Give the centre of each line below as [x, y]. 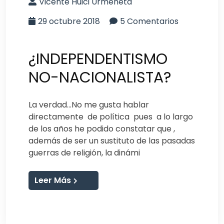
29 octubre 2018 [69, 21]
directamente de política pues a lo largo [111, 116]
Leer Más [53, 180]
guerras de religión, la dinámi [84, 152]
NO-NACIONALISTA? [100, 77]
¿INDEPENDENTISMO [98, 59]
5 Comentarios [149, 21]
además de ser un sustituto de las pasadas [112, 140]
